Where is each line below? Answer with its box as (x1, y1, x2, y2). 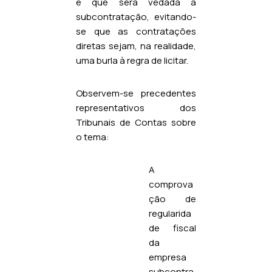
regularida (149, 206, 191, 220)
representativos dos (76, 101, 196, 114)
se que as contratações (76, 24, 196, 38)
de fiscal (149, 221, 196, 234)
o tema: (76, 130, 109, 143)
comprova (149, 177, 193, 191)
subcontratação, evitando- (76, 10, 196, 23)
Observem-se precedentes (76, 86, 196, 100)
